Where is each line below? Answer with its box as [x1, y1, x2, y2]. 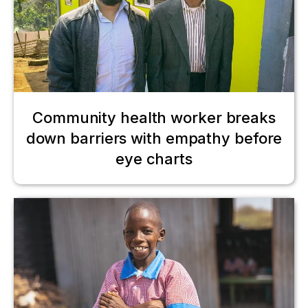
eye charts [115, 149, 192, 168]
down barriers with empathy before [25, 129, 283, 147]
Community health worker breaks [32, 108, 276, 126]
